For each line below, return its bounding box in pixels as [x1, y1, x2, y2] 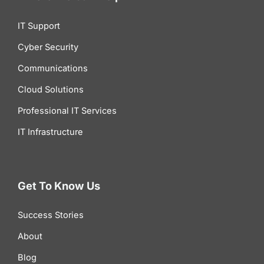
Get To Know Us [18, 179, 100, 192]
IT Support [18, 20, 60, 31]
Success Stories [18, 209, 84, 220]
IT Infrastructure [18, 126, 83, 137]
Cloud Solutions [18, 84, 84, 95]
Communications [18, 62, 88, 74]
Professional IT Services [18, 105, 117, 116]
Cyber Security [18, 41, 78, 52]
